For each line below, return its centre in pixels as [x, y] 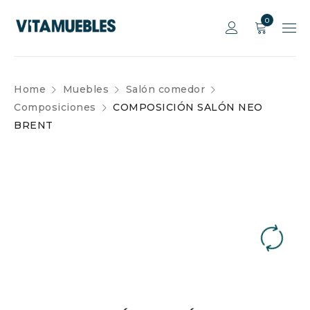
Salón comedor [165, 89]
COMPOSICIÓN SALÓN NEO [188, 107]
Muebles [85, 89]
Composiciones [55, 107]
